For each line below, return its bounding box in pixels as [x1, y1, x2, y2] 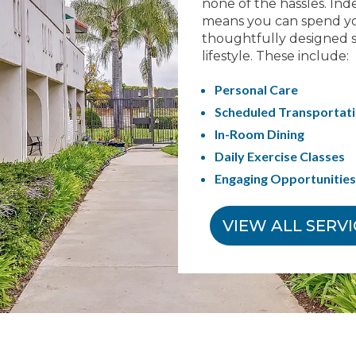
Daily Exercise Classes [215, 148, 345, 164]
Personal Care [215, 81, 298, 97]
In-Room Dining [215, 126, 304, 141]
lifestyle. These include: [202, 48, 349, 64]
